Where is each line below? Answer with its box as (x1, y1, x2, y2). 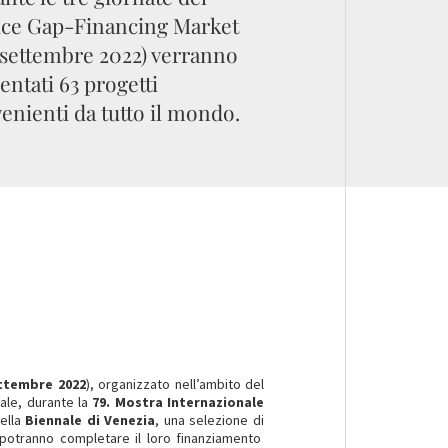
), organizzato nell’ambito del (85, 375, 265, 393)
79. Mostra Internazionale (92, 393, 264, 411)
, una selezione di (155, 411, 264, 429)
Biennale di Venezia (20, 411, 156, 429)
